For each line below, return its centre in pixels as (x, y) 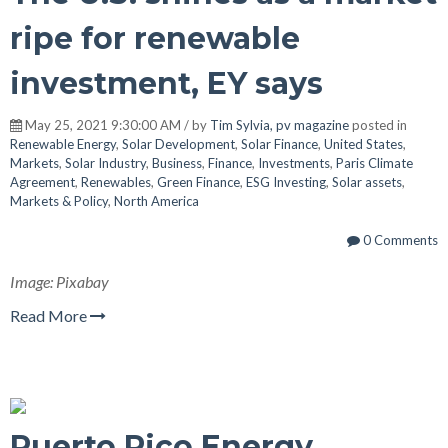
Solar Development (178, 143)
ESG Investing (286, 181)
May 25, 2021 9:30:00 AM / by (116, 124)
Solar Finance (279, 143)
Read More (50, 315)
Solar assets (367, 181)
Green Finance (198, 181)
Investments (294, 162)
